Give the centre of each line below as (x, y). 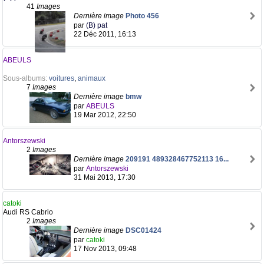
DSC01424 (143, 230)
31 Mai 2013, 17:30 (105, 177)
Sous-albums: (26, 78)
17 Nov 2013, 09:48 (105, 249)
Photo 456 (142, 16)
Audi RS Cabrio (28, 212)
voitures (62, 78)
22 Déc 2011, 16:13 (105, 34)
